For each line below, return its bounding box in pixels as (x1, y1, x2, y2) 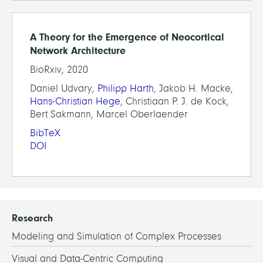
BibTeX (30, 127, 60, 139)
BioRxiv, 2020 (30, 63, 88, 75)
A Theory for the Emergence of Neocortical (30, 31, 224, 43)
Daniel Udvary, (30, 82, 97, 94)
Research (12, 211, 53, 224)
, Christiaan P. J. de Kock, (120, 95, 229, 107)
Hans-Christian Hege (30, 95, 120, 107)
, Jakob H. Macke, (154, 82, 233, 94)
